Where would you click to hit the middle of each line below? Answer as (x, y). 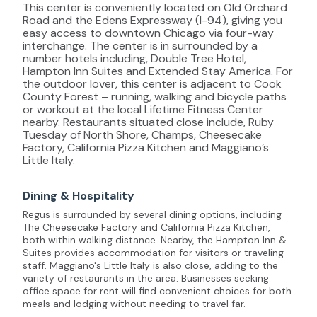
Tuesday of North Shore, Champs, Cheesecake (142, 134)
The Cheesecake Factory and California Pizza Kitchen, (146, 227)
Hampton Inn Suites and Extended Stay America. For (158, 71)
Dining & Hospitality (79, 195)
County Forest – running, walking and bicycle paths (155, 96)
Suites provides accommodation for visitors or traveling (153, 252)
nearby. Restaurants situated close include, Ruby (148, 122)
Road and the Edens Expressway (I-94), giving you (152, 20)
